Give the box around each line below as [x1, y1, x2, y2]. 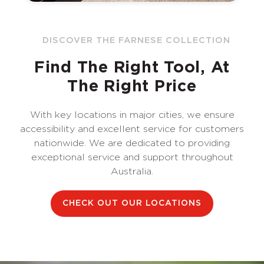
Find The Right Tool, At [34, 60, 230, 76]
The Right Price [67, 78, 197, 95]
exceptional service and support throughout [31, 153, 233, 163]
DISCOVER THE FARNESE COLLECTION [42, 36, 230, 45]
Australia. [111, 167, 153, 177]
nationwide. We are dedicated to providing [34, 138, 230, 148]
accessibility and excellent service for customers [20, 124, 244, 134]
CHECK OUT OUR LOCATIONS [62, 199, 202, 208]
